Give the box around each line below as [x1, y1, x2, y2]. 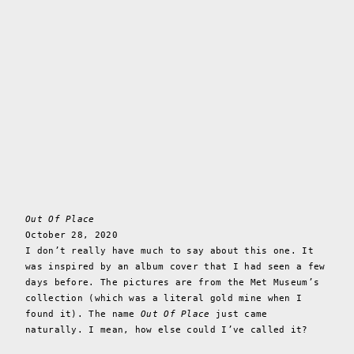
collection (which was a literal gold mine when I [25, 293, 303, 304]
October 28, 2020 [25, 230, 118, 241]
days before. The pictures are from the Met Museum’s [25, 277, 320, 288]
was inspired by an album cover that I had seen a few [25, 262, 326, 273]
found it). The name [25, 309, 141, 320]
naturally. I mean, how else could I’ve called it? [25, 325, 308, 336]
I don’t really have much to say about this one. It [25, 246, 314, 257]
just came [209, 309, 268, 320]
